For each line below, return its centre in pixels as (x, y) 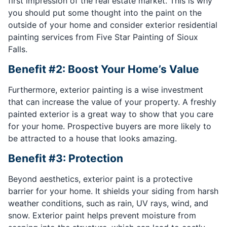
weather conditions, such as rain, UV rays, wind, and (108, 203)
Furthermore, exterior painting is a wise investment (106, 90)
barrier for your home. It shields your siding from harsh (113, 191)
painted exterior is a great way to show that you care (111, 114)
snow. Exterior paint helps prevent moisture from (102, 216)
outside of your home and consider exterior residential (113, 25)
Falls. (18, 49)
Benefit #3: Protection (66, 159)
